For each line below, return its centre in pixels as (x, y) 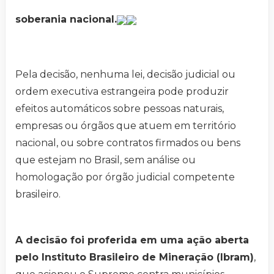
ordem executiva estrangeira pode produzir (122, 92)
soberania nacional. (66, 20)
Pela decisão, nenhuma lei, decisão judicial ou (125, 75)
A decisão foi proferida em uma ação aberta (132, 240)
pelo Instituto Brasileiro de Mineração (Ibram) (135, 257)
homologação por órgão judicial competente (125, 177)
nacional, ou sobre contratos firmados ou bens (128, 143)
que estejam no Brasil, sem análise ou (106, 160)
